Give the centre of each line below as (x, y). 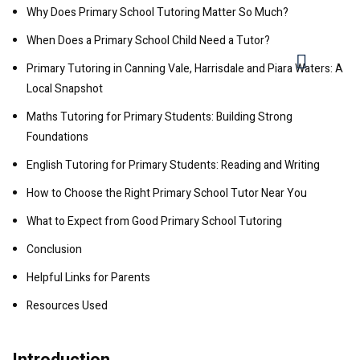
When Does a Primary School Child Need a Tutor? (148, 41)
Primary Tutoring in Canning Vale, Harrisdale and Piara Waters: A (185, 69)
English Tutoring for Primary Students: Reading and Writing (173, 165)
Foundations (57, 137)
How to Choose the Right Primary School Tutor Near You (167, 193)
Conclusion (54, 250)
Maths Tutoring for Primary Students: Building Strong (160, 117)
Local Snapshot (65, 89)
